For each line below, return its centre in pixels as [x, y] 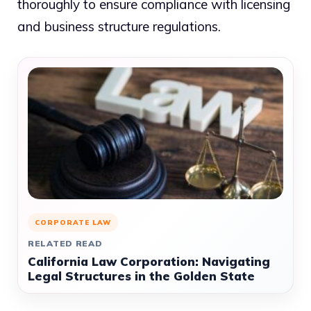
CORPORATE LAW [73, 223]
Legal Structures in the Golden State [141, 276]
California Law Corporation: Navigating [149, 262]
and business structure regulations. [119, 26]
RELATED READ [65, 244]
